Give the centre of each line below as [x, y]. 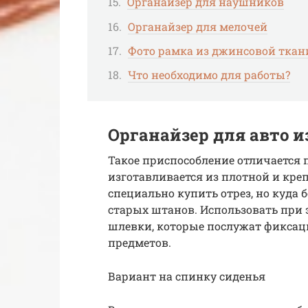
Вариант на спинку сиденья [187, 276]
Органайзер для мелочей [198, 26]
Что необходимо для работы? [209, 75]
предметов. [140, 243]
